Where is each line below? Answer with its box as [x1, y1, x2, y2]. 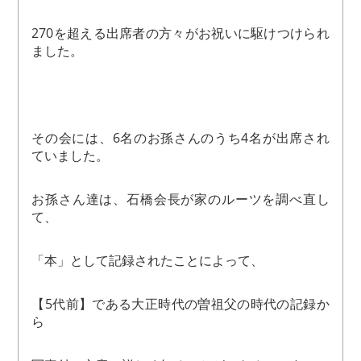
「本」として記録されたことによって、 [31, 251, 264, 270]
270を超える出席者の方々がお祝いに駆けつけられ [31, 24, 330, 43]
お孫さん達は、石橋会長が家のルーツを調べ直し [31, 190, 330, 209]
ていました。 [31, 147, 110, 165]
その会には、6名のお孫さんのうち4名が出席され [31, 129, 330, 147]
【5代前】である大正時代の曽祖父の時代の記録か [31, 295, 330, 313]
